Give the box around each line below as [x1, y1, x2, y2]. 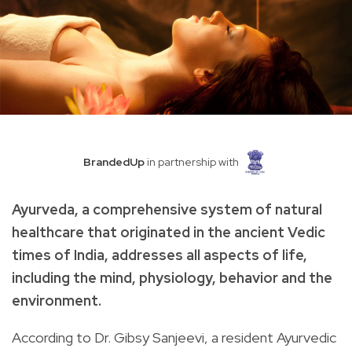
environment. [12, 291, 101, 310]
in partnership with [145, 154, 240, 169]
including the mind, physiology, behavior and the [12, 268, 332, 287]
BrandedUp [83, 154, 145, 169]
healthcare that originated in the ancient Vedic [12, 222, 325, 241]
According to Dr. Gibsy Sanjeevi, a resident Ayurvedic [12, 328, 336, 346]
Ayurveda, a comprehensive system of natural [12, 200, 322, 218]
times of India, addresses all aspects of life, [12, 245, 307, 264]
